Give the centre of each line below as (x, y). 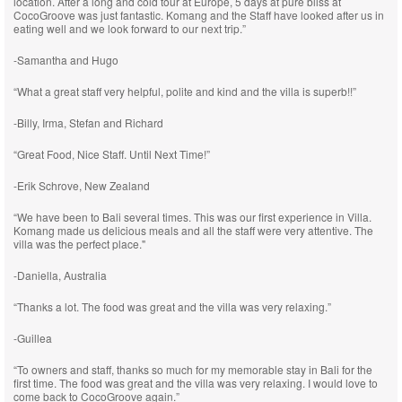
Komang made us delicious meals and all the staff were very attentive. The (193, 230)
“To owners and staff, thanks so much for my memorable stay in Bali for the (193, 369)
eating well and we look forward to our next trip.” (130, 28)
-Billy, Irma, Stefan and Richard (88, 122)
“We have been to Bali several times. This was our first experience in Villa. (192, 217)
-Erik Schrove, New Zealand (82, 185)
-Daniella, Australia (60, 275)
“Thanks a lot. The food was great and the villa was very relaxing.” (172, 306)
